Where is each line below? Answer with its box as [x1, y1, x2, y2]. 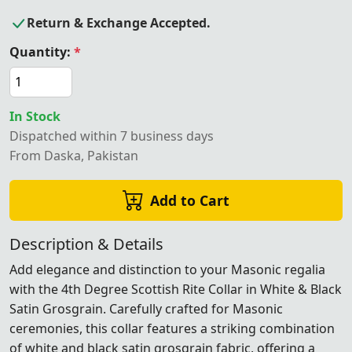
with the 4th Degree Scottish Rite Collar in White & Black [9, 280, 342, 298]
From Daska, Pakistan [9, 146, 138, 164]
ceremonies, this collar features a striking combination [9, 319, 335, 337]
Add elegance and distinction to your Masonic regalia [9, 260, 325, 278]
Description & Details [9, 233, 163, 255]
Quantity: [9, 42, 74, 60]
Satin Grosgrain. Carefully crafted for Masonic [9, 299, 283, 317]
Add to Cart [150, 190, 229, 210]
